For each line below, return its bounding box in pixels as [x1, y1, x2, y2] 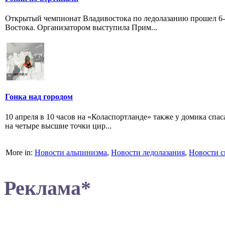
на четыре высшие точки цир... [5, 121, 111, 130]
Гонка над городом [5, 92, 73, 101]
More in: [6, 148, 35, 157]
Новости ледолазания [111, 148, 185, 157]
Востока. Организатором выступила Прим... [5, 23, 157, 32]
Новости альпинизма [35, 148, 107, 157]
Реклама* [4, 176, 91, 199]
